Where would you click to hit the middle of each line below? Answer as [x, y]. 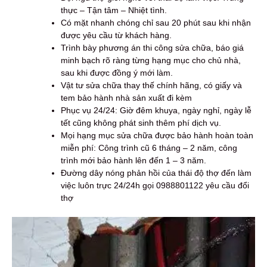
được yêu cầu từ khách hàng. [116, 35]
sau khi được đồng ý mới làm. [117, 72]
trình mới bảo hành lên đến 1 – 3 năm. [133, 160]
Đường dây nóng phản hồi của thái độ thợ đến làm [156, 173]
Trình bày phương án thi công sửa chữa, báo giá [152, 47]
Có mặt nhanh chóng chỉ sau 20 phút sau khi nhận [156, 22]
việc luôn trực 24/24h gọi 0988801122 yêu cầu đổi [155, 185]
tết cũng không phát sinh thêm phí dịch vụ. [141, 122]
